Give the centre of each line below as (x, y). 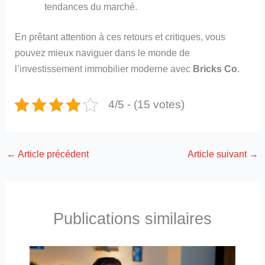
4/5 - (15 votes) (146, 105)
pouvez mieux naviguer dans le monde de (103, 53)
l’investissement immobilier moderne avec (104, 69)
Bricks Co (215, 69)
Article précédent (52, 154)
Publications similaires (132, 219)
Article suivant (219, 154)
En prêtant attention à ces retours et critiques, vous (120, 37)
